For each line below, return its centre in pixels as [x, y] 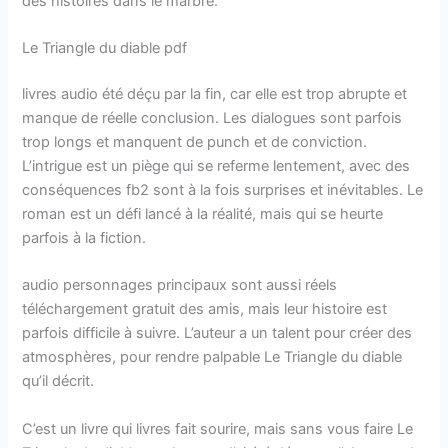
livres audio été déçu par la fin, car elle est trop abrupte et [215, 93]
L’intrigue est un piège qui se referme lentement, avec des [216, 165]
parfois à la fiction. [84, 237]
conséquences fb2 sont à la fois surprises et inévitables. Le [223, 189]
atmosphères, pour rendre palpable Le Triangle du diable [212, 357]
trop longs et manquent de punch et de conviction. [195, 141]
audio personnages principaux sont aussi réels [180, 285]
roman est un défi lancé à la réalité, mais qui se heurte [203, 213]
